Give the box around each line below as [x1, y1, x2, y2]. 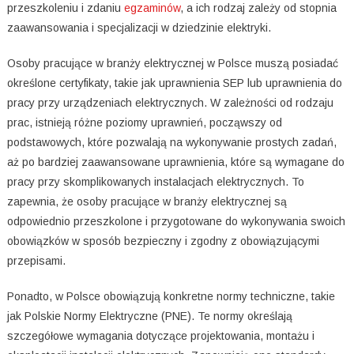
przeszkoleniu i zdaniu [6, 2, 124, 15]
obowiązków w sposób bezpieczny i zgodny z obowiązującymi [6, 235, 319, 248]
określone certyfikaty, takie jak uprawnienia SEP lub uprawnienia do [6, 77, 342, 90]
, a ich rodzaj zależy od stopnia [179, 2, 337, 15]
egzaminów [123, 2, 180, 15]
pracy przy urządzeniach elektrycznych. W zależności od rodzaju [6, 96, 333, 110]
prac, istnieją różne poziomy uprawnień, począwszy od [6, 116, 282, 130]
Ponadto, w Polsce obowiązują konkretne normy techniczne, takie [6, 290, 335, 303]
